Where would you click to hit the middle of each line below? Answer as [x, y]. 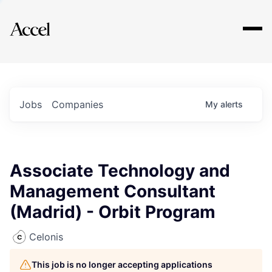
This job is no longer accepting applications [122, 264]
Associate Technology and [120, 171]
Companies [77, 104]
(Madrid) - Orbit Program [113, 212]
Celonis [46, 237]
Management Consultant [113, 191]
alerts [232, 104]
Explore [47, 21]
